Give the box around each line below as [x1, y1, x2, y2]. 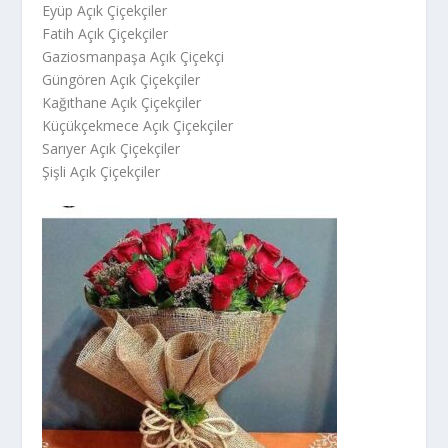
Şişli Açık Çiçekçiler [42, 162, 161, 182]
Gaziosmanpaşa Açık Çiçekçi [42, 47, 225, 67]
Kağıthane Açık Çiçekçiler [42, 93, 202, 113]
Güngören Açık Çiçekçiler [42, 70, 201, 90]
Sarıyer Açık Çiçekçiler [42, 139, 181, 159]
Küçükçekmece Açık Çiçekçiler [42, 116, 234, 136]
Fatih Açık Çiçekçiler [42, 24, 169, 44]
